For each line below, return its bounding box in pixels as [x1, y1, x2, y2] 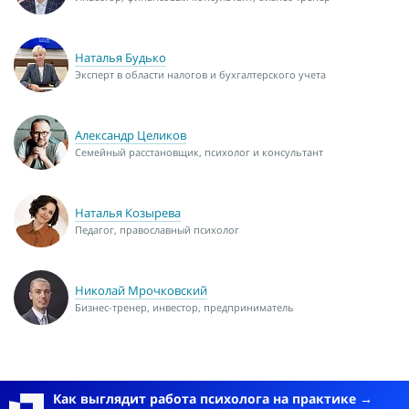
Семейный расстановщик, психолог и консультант [75, 145, 323, 160]
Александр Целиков [75, 127, 186, 144]
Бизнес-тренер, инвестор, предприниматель [75, 300, 294, 315]
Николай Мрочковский [75, 282, 207, 299]
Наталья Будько [75, 49, 166, 67]
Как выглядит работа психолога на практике [53, 389, 360, 407]
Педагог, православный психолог [75, 223, 239, 237]
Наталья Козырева [75, 204, 181, 222]
